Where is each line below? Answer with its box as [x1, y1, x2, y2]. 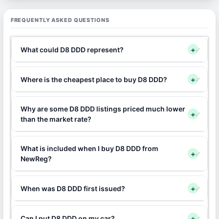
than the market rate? [20, 115, 91, 123]
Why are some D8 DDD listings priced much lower [20, 105, 185, 113]
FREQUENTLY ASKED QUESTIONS [10, 17, 109, 23]
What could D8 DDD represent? [20, 45, 124, 54]
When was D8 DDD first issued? [20, 184, 125, 193]
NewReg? [20, 154, 52, 163]
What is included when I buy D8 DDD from [20, 144, 158, 153]
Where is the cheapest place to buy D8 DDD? [20, 75, 167, 84]
